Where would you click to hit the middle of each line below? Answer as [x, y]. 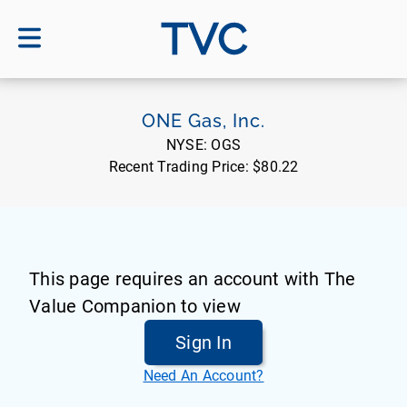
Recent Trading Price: [180, 167]
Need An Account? [203, 376]
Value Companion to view [135, 306]
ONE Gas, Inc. [203, 121]
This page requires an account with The [193, 279]
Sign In [203, 342]
